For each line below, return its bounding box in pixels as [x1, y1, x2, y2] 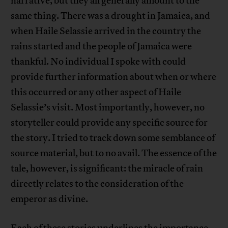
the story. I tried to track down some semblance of [11, 132, 215, 145]
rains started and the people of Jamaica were [11, 40, 192, 53]
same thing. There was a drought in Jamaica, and [11, 10, 211, 22]
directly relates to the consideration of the [11, 178, 184, 190]
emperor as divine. [11, 193, 89, 206]
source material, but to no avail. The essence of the [11, 147, 217, 160]
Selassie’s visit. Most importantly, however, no [11, 101, 205, 114]
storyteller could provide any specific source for [11, 117, 208, 129]
